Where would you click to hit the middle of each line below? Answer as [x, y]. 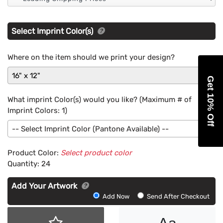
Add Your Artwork [45, 186]
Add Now [117, 196]
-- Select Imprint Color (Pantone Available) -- [90, 129]
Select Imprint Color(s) [53, 31]
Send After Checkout [178, 196]
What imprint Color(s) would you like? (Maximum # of [100, 99]
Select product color [96, 153]
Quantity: [24, 164]
